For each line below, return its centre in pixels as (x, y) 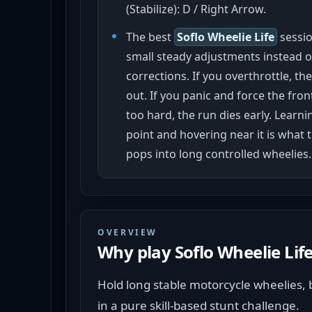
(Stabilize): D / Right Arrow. (196, 9)
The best (150, 37)
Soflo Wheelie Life (226, 37)
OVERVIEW (128, 232)
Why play (136, 252)
